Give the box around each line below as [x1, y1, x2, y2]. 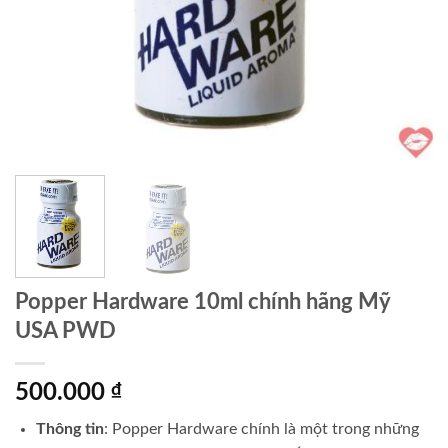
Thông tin [35, 420, 104, 437]
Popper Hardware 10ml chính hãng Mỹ [15, 290, 390, 313]
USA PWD [15, 319, 116, 342]
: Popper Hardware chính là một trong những [103, 420, 419, 437]
